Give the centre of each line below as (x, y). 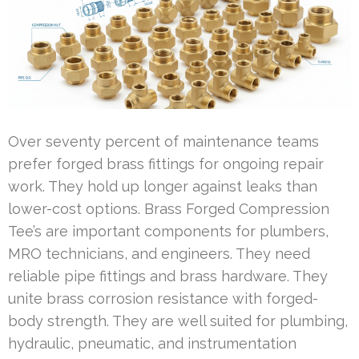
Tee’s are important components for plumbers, (168, 231)
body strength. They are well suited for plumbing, (178, 321)
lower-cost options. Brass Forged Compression (169, 208)
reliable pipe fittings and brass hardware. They (168, 276)
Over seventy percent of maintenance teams (163, 141)
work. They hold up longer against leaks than (163, 186)
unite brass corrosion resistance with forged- (163, 298)
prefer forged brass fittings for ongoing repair (166, 163)
